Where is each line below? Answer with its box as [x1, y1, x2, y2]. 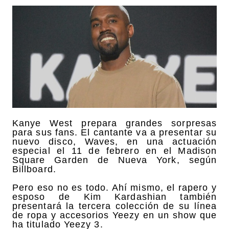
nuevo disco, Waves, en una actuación [12, 136, 217, 147]
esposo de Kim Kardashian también [12, 191, 217, 202]
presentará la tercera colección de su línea [12, 200, 217, 211]
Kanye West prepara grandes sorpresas [12, 118, 217, 128]
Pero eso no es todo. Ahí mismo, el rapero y [12, 182, 217, 193]
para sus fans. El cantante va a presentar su [12, 127, 217, 138]
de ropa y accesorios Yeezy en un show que [12, 210, 217, 220]
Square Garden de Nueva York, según [12, 154, 217, 165]
